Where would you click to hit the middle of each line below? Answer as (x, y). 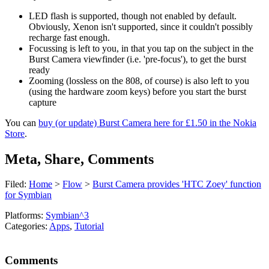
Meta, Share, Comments (79, 159)
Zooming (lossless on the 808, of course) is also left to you (139, 80)
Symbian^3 (67, 216)
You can (22, 122)
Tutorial (89, 226)
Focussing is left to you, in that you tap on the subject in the (141, 48)
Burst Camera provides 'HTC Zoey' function (177, 184)
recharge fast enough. (69, 37)
